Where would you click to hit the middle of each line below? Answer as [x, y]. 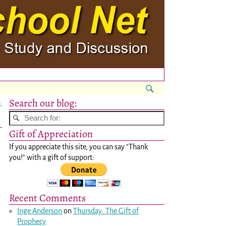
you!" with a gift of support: [52, 157]
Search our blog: [43, 103]
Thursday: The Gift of [106, 211]
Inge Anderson [40, 211]
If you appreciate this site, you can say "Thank [78, 147]
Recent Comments [47, 197]
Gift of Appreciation [51, 133]
